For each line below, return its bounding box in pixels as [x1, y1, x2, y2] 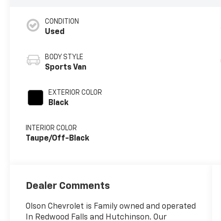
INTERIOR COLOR [26, 125, 77, 132]
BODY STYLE [45, 54, 84, 61]
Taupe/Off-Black [26, 135, 90, 143]
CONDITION [45, 18, 79, 26]
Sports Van [45, 64, 87, 72]
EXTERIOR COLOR [48, 89, 103, 97]
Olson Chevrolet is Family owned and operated [26, 203, 196, 211]
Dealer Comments [26, 181, 110, 191]
